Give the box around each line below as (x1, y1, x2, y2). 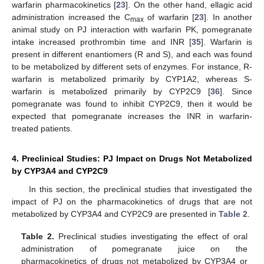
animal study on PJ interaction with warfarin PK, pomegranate (12, 24, 252, 34)
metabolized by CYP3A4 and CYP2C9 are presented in (12, 209, 219, 219)
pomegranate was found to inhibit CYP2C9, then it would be (12, 98, 252, 108)
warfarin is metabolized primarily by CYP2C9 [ (12, 86, 210, 96)
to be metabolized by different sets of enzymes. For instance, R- (12, 61, 252, 71)
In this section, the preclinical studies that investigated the (28, 184, 252, 194)
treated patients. (12, 123, 72, 133)
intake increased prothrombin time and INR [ (12, 37, 192, 47)
